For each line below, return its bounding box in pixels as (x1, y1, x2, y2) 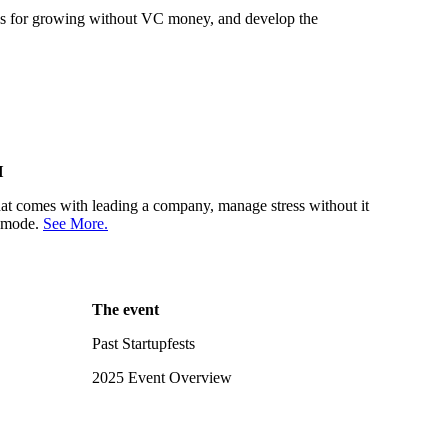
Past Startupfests (92, 335, 195, 352)
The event (92, 301, 159, 318)
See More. (43, 215, 108, 233)
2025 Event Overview (92, 369, 232, 386)
